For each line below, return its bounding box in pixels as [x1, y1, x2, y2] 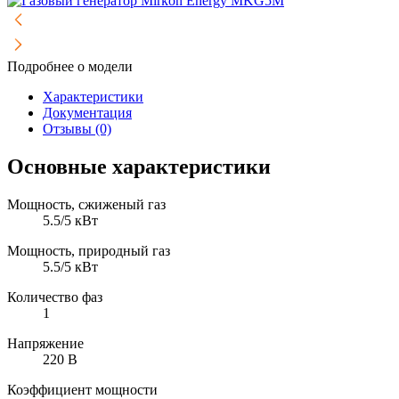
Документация [43, 105, 132, 121]
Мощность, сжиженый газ [7, 197, 166, 213]
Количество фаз [7, 289, 102, 305]
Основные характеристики [7, 155, 271, 179]
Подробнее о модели [7, 59, 133, 75]
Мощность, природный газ [7, 243, 170, 259]
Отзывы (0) [43, 121, 111, 137]
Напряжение [7, 336, 84, 352]
